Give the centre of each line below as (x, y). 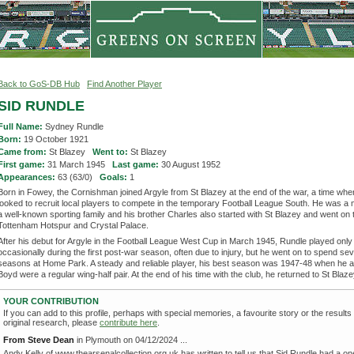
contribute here (128, 322)
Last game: (137, 164)
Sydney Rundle (74, 126)
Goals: (115, 177)
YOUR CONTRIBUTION (51, 301)
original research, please (51, 322)
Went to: (111, 152)
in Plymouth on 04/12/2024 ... (131, 340)
